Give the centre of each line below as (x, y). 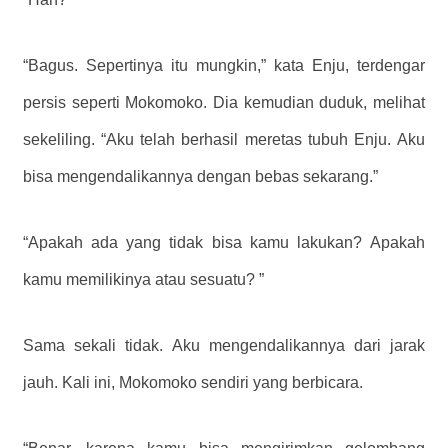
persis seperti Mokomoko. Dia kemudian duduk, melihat (224, 103)
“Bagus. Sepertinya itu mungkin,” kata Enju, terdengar (224, 66)
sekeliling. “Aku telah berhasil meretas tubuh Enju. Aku (224, 140)
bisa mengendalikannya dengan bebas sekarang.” (200, 177)
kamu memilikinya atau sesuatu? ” (143, 280)
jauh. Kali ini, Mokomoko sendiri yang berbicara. (193, 383)
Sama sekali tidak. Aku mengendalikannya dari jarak (224, 346)
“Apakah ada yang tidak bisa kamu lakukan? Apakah (224, 243)
